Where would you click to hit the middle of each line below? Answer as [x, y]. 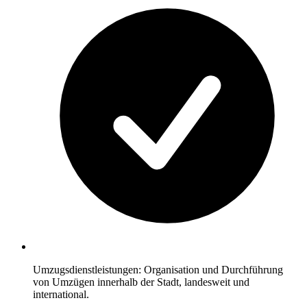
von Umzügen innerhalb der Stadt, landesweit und [141, 282]
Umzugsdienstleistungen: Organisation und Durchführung [158, 270]
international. [61, 295]
